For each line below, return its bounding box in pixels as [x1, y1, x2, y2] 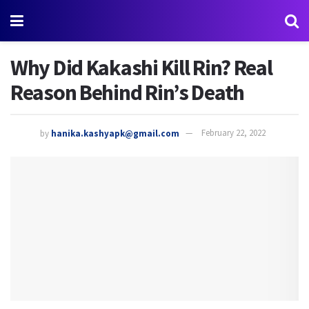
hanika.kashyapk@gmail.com [51, 127, 179, 139]
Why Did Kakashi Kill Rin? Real [10, 54, 272, 81]
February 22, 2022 [201, 127, 266, 139]
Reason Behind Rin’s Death [10, 79, 244, 106]
